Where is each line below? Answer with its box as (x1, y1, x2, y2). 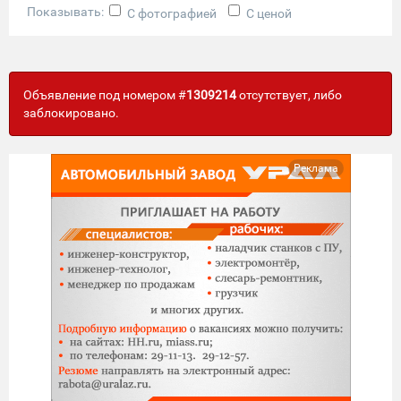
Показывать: (27, 4, 109, 20)
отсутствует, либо (236, 87, 342, 102)
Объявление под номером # (23, 87, 186, 102)
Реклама (293, 161, 338, 175)
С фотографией (127, 5, 217, 21)
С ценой (246, 5, 292, 21)
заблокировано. (23, 105, 119, 120)
